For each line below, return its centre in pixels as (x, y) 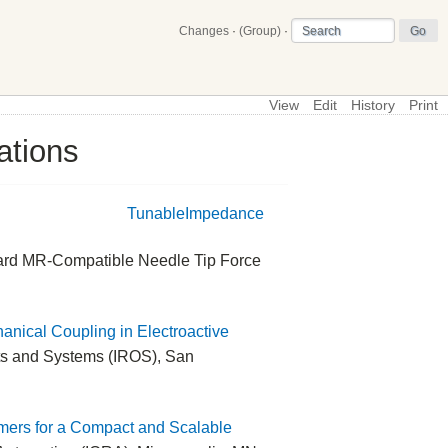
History (373, 105)
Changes (203, 30)
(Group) (259, 30)
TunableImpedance (195, 214)
